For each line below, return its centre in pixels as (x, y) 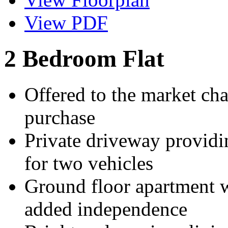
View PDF (66, 22)
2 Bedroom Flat (84, 58)
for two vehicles (89, 163)
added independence (106, 209)
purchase (60, 118)
